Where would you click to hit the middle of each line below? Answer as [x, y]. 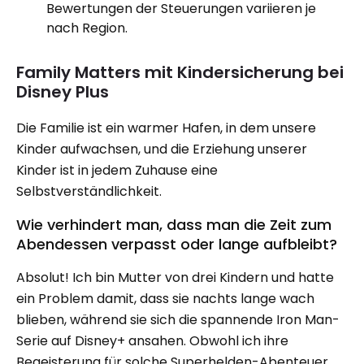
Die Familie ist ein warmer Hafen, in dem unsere [166, 128]
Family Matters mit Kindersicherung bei [180, 72]
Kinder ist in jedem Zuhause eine [117, 170]
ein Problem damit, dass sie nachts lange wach [165, 299]
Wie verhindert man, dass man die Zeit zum [174, 225]
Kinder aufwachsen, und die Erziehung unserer [162, 149]
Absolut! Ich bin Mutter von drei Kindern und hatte [175, 277]
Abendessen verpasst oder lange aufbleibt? [177, 244]
